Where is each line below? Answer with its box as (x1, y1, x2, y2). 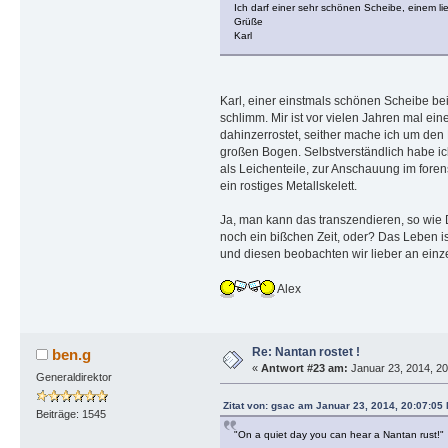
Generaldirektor (35, 370, 112, 383)
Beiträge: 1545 (35, 407, 106, 420)
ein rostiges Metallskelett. (219, 179, 357, 194)
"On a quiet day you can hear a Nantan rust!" (233, 428, 444, 440)
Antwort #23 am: (260, 361, 348, 374)
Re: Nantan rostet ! (251, 344, 360, 359)
